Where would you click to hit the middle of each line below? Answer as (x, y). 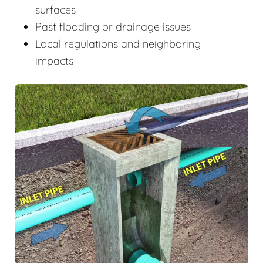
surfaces (55, 10)
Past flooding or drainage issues (113, 27)
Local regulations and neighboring (118, 44)
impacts (54, 61)
